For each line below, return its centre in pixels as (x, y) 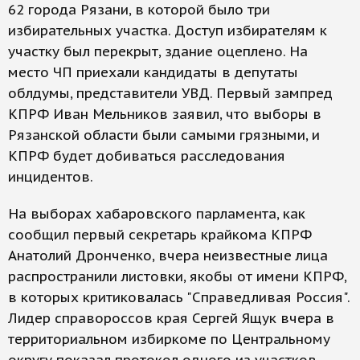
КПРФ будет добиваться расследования (147, 156)
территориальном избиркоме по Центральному (169, 339)
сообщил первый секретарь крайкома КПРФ (160, 235)
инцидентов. (51, 177)
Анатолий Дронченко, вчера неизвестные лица (168, 256)
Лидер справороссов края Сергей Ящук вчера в (171, 318)
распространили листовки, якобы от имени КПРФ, (177, 276)
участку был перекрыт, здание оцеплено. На (158, 51)
